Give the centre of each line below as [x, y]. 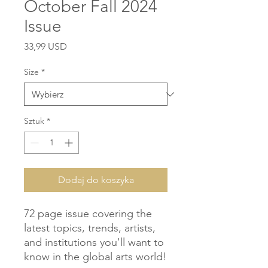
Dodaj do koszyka [96, 180]
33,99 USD [45, 47]
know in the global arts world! [95, 257]
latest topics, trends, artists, [90, 228]
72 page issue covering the [88, 214]
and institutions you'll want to [94, 243]
